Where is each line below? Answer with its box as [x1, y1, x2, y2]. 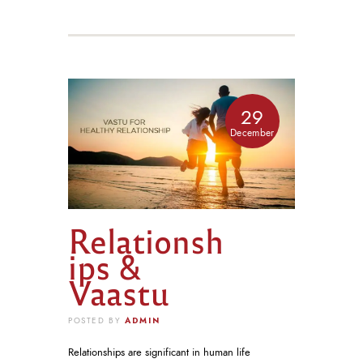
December [230, 126, 275, 139]
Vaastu [68, 269, 169, 313]
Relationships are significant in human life [68, 345, 250, 361]
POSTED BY [68, 314, 126, 327]
